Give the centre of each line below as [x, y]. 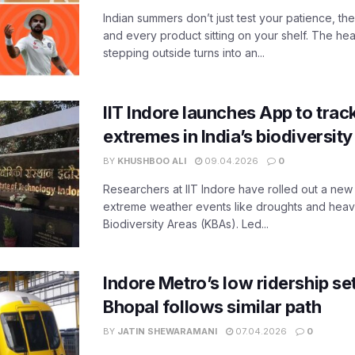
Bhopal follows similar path [212, 307]
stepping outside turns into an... [184, 52]
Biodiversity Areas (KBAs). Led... [186, 223]
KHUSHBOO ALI [152, 160]
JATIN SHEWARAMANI [167, 332]
